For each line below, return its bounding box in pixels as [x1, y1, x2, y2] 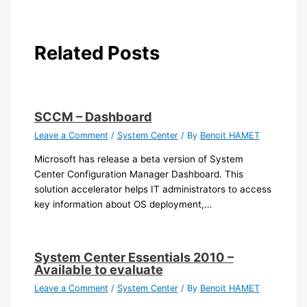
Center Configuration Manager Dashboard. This [34, 169, 243, 180]
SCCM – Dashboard [34, 108, 152, 124]
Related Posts [34, 41, 160, 65]
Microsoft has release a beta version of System [34, 153, 243, 165]
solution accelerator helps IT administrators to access [34, 184, 271, 195]
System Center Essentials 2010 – [34, 249, 234, 265]
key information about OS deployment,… [34, 199, 212, 210]
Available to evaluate [34, 262, 163, 278]
